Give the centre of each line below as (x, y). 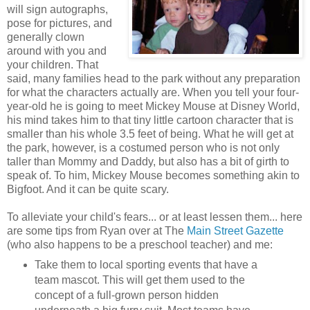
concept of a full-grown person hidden (126, 295)
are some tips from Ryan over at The (97, 231)
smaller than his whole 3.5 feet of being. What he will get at (150, 134)
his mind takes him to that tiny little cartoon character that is (150, 120)
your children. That (53, 65)
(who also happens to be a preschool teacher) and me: (140, 245)
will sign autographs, (57, 10)
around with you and (57, 51)
